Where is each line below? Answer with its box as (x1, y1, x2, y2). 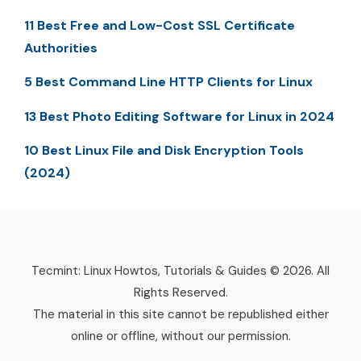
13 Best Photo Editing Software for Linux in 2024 (24, 107, 334, 125)
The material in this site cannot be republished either (32, 305, 329, 322)
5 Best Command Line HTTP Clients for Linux (24, 73, 313, 91)
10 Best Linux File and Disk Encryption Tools (24, 141, 304, 159)
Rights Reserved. (133, 284, 228, 301)
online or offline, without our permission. (70, 327, 291, 344)
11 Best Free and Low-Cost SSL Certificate (24, 16, 295, 34)
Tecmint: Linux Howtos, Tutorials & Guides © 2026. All (31, 262, 330, 279)
